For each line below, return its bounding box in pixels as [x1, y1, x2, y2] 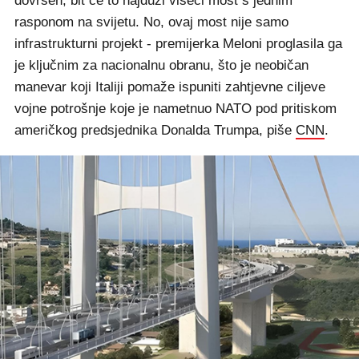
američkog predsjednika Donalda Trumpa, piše [14, 123, 296, 138]
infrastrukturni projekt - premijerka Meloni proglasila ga [14, 36, 342, 51]
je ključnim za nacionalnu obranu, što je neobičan [14, 58, 309, 73]
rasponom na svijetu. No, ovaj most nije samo [14, 14, 288, 30]
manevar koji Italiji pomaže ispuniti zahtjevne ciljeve [14, 79, 325, 95]
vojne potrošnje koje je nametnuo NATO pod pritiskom [14, 101, 337, 116]
